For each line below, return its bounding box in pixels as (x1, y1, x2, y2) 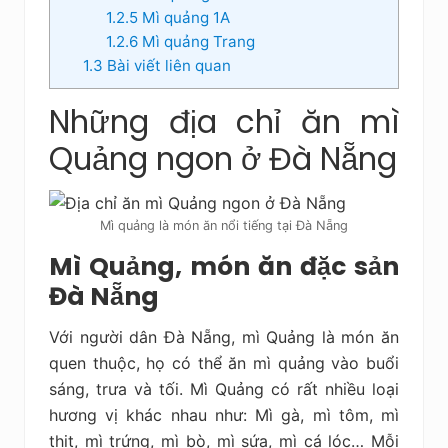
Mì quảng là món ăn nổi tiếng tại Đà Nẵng (100, 217, 348, 233)
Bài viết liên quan (102, 55, 231, 75)
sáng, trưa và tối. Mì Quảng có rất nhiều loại (49, 378, 399, 399)
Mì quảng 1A (137, 7, 230, 27)
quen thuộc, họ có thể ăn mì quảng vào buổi (49, 352, 399, 373)
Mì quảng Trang (137, 31, 255, 51)
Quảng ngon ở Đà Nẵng (49, 136, 397, 181)
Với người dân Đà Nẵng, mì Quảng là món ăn (49, 326, 399, 347)
